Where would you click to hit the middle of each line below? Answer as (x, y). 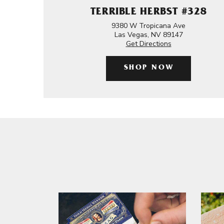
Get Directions (148, 44)
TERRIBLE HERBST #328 (148, 13)
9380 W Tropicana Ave (148, 26)
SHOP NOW (149, 68)
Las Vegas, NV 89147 (148, 35)
